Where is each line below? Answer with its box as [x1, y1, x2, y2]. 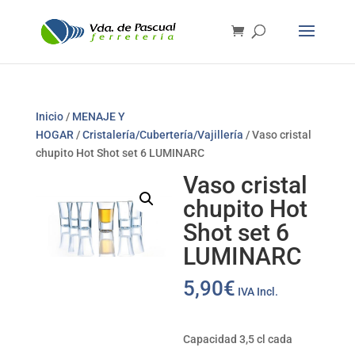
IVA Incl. [238, 285, 279, 298]
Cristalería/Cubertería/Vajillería [82, 128, 243, 141]
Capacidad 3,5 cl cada [183, 333, 293, 345]
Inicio [35, 110, 63, 123]
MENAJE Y [71, 110, 125, 123]
